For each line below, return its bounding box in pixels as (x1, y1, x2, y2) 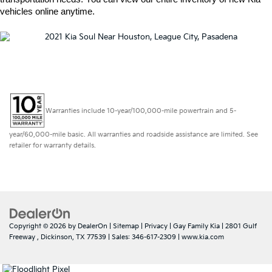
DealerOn (78, 222, 107, 230)
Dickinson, (39, 233, 74, 241)
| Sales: (106, 233, 132, 241)
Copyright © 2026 (9, 222, 68, 230)
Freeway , (9, 233, 39, 241)
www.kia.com (182, 233, 224, 241)
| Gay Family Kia (168, 222, 220, 230)
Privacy (144, 222, 168, 230)
